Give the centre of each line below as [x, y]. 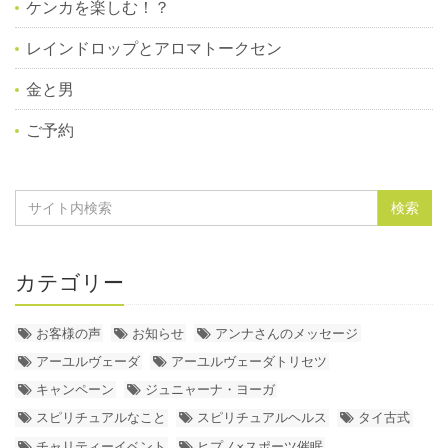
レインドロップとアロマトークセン [154, 47]
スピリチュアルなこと [100, 417]
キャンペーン [74, 389]
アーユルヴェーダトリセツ [248, 360]
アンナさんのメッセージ [286, 332]
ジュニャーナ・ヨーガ [209, 389]
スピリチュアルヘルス [261, 417]
